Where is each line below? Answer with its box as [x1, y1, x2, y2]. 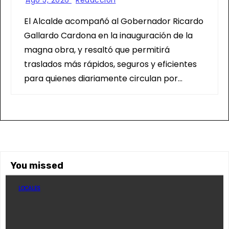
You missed [11, 160, 63, 171]
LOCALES [18, 185, 40, 192]
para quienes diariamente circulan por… [24, 73, 182, 84]
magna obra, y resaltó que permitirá [24, 44, 170, 56]
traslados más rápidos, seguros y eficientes [24, 58, 197, 70]
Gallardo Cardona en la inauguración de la [24, 30, 193, 41]
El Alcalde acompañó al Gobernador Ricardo [24, 15, 203, 27]
